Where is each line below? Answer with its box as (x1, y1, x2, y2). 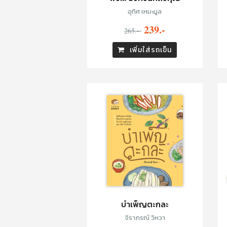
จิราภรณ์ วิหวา (124, 213, 165, 222)
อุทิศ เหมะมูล (128, 6, 162, 16)
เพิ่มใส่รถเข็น (130, 44, 172, 55)
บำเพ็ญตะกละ (121, 198, 169, 210)
